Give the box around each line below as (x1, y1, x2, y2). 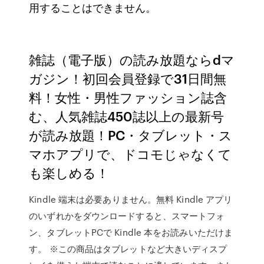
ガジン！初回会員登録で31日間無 (29, 69, 227, 87)
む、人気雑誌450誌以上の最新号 (29, 107, 225, 125)
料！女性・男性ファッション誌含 (29, 88, 227, 106)
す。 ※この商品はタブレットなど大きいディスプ (29, 242, 227, 255)
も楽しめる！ (29, 163, 110, 181)
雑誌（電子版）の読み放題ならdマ (29, 50, 235, 68)
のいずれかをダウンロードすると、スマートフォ (29, 209, 225, 222)
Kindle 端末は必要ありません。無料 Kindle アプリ (29, 193, 233, 206)
